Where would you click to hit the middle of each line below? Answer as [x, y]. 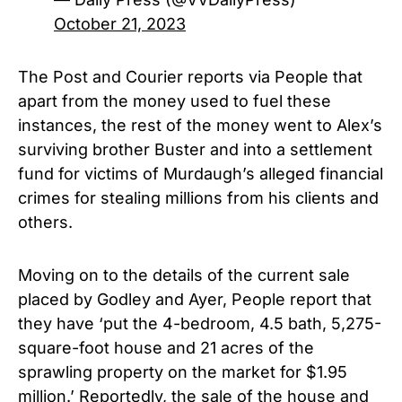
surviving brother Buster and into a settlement [195, 149]
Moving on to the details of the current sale [184, 275]
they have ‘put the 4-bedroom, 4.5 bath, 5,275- [200, 323]
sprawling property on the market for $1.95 [183, 371]
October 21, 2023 [120, 23]
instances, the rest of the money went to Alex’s [200, 125]
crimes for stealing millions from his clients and [198, 197]
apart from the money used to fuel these [175, 100]
